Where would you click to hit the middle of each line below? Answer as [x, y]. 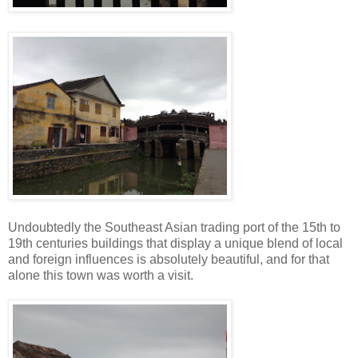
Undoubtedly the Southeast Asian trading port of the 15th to [174, 227]
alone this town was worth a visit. [101, 275]
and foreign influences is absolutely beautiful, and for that [169, 259]
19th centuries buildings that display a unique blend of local [175, 243]
